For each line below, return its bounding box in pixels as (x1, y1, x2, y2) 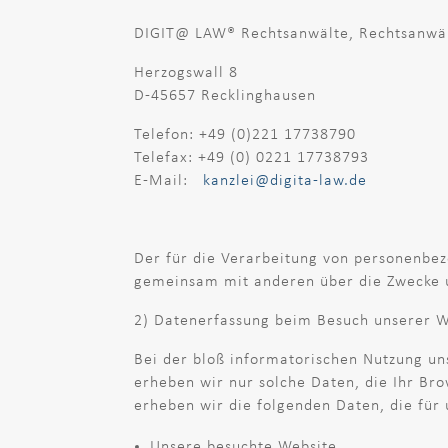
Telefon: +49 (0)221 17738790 (134, 126, 357, 143)
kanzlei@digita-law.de (203, 172, 368, 189)
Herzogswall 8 (134, 64, 239, 81)
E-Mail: (134, 172, 204, 189)
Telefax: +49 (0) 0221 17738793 (134, 149, 370, 166)
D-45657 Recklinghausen (134, 87, 317, 104)
